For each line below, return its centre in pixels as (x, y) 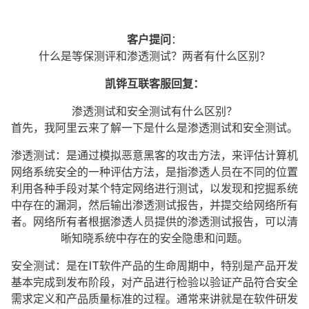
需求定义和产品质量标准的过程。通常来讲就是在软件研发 (154, 299)
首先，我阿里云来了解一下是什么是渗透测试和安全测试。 (154, 128)
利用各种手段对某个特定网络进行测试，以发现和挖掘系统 (154, 188)
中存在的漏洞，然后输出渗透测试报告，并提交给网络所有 (154, 205)
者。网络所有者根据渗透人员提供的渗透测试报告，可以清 (154, 221)
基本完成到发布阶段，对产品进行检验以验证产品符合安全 (154, 282)
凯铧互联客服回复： (154, 83)
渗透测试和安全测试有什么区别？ (154, 111)
